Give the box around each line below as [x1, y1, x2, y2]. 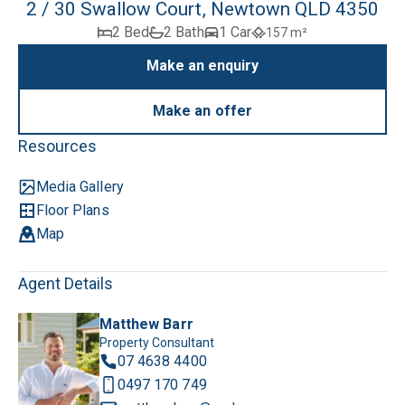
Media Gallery [36, 177, 124, 195]
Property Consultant [99, 334, 215, 350]
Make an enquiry [146, 56, 259, 74]
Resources [18, 136, 98, 155]
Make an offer [153, 101, 252, 119]
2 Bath [164, 23, 204, 41]
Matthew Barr [99, 315, 193, 333]
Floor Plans [36, 201, 109, 219]
